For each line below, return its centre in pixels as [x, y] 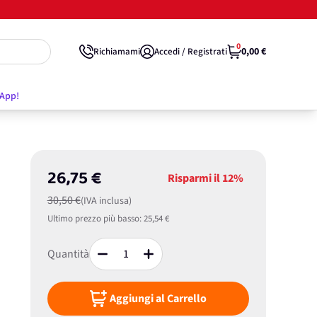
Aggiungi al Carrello [158, 299]
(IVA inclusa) [106, 201]
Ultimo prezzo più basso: [94, 219]
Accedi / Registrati [191, 51]
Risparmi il [195, 178]
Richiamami [117, 51]
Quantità [68, 254]
